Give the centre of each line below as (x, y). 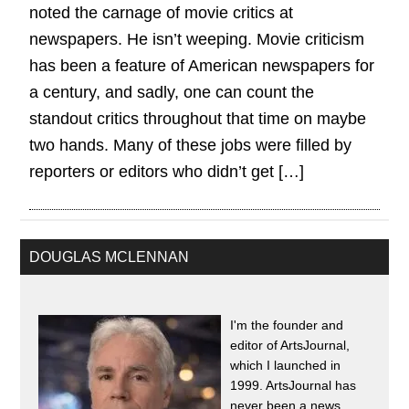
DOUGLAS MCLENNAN (110, 257)
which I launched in (286, 365)
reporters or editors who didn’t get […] (167, 172)
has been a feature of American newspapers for (202, 66)
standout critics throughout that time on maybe (198, 119)
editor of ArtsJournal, (290, 345)
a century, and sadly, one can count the (172, 92)
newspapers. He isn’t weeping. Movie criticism (197, 39)
